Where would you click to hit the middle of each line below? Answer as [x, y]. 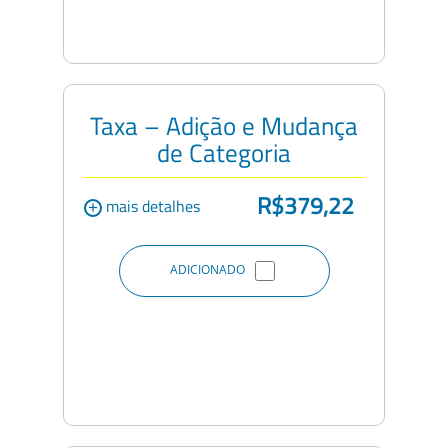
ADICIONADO [207, 269]
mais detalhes [151, 205]
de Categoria [224, 152]
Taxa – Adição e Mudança [224, 125]
